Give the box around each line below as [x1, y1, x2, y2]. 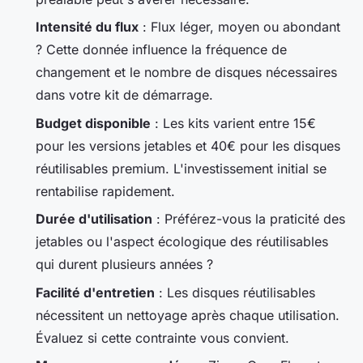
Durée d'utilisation [36, 211, 152, 228]
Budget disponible [36, 114, 151, 131]
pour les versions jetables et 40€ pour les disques [36, 137, 340, 154]
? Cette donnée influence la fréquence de [36, 41, 287, 58]
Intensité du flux [36, 19, 139, 36]
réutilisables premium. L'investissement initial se [36, 160, 327, 177]
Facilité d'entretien [36, 284, 155, 301]
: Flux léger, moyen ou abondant [139, 19, 340, 36]
